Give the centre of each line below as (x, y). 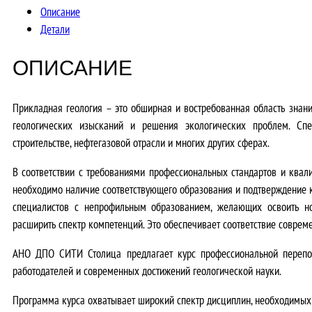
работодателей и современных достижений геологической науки (146, 270)
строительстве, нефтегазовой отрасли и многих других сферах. (141, 142)
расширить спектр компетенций (78, 224)
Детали (55, 29)
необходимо (39, 189)
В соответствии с (50, 171)
